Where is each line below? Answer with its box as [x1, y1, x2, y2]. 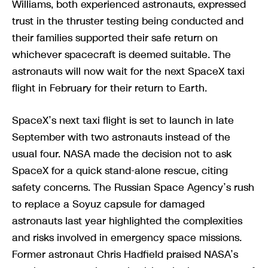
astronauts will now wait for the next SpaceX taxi [12, 64, 245, 79]
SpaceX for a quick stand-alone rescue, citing [12, 163, 228, 178]
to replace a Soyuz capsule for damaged [12, 197, 205, 212]
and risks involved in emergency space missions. [12, 230, 242, 245]
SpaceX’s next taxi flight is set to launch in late [12, 113, 234, 128]
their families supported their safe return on [12, 31, 218, 45]
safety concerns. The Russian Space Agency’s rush [12, 180, 254, 195]
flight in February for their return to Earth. [12, 81, 207, 96]
